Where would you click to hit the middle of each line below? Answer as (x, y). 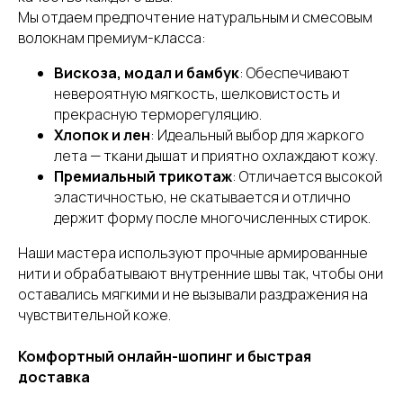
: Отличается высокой (307, 176)
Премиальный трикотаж (143, 176)
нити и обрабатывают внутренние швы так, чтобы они (201, 273)
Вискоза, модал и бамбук (147, 73)
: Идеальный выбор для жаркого (257, 135)
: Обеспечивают (295, 73)
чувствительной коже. (94, 315)
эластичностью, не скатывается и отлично (202, 197)
